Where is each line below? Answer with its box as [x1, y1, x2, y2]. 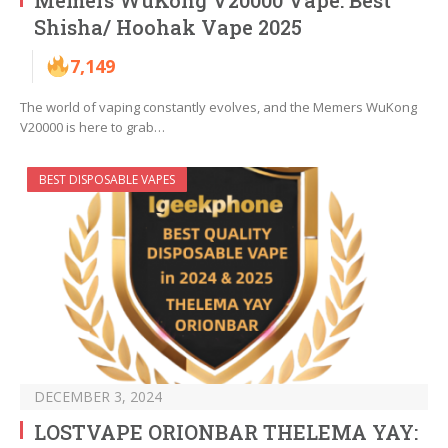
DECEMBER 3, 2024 [34, 387, 162, 407]
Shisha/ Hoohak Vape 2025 [34, 14, 302, 41]
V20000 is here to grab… [20, 118, 165, 137]
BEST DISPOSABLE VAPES [39, 171, 175, 189]
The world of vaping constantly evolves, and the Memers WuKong [20, 98, 417, 117]
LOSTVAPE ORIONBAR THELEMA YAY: [34, 419, 418, 446]
